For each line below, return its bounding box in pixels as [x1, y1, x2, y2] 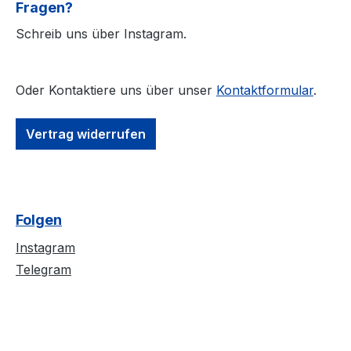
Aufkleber [249, 24, 309, 41]
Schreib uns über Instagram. [16, 26, 186, 42]
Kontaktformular [216, 82, 313, 99]
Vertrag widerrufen [26, 126, 146, 143]
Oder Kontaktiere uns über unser [16, 82, 216, 99]
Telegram [16, 262, 71, 278]
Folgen [16, 212, 62, 229]
